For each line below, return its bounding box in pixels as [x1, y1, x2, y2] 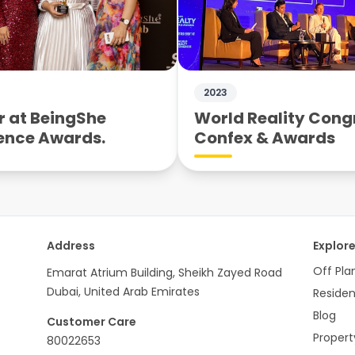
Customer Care [46, 313, 136, 330]
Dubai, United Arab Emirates [46, 283, 200, 300]
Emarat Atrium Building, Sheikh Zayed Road [46, 264, 282, 281]
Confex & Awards [194, 126, 335, 149]
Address [46, 237, 95, 254]
